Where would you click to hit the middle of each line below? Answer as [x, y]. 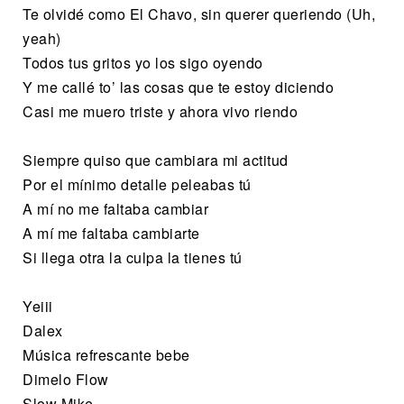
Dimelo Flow [66, 379]
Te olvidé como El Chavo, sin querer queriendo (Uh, [199, 14]
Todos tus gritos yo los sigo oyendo [143, 62]
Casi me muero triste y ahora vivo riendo [160, 111]
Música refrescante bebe [106, 354]
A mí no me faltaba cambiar [115, 208]
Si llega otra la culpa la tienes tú [133, 257]
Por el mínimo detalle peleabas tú [137, 184]
